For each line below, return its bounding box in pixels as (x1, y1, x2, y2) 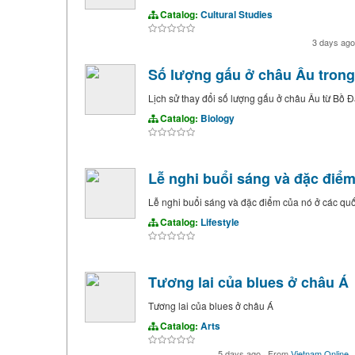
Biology (200, 111, 235, 125)
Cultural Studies (200, 7, 273, 21)
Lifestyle (200, 215, 239, 229)
